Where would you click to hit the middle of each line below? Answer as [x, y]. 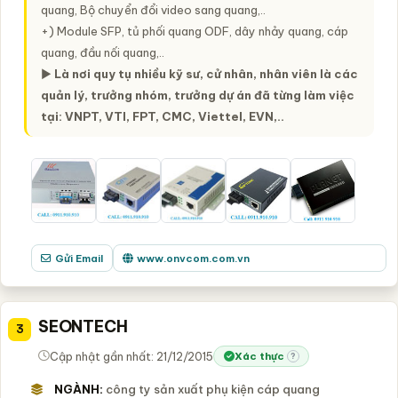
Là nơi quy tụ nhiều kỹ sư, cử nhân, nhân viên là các [206, 73]
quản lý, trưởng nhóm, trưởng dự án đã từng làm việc [198, 95]
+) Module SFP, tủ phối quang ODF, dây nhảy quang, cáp [195, 31]
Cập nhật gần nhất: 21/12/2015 [131, 356]
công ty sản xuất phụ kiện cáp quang [212, 389]
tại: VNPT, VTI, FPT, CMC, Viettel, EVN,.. [163, 116]
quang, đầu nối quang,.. [103, 52]
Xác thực [259, 356]
